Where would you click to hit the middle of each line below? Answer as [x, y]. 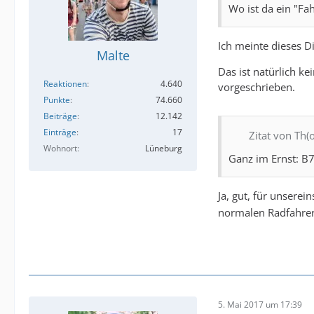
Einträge [60, 132]
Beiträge [60, 116]
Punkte [57, 100]
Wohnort [60, 148]
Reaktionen [65, 84]
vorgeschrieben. [257, 87]
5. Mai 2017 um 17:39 [260, 304]
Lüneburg [164, 148]
